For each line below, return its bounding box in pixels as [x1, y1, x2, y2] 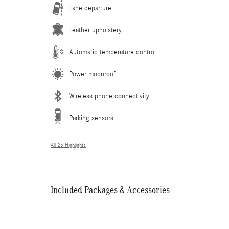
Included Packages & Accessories [51, 184, 170, 195]
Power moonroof [69, 70, 116, 78]
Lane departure [69, 4, 111, 12]
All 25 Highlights [51, 142, 86, 148]
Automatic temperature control [69, 48, 156, 56]
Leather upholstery [69, 26, 122, 34]
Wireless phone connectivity [69, 91, 149, 100]
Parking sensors [69, 113, 113, 122]
